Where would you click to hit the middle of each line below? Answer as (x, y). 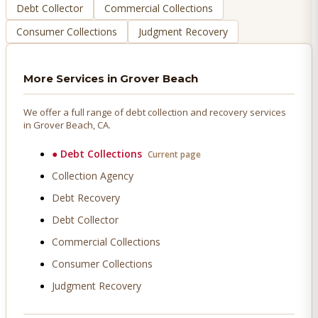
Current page (174, 155)
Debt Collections (101, 154)
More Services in (72, 79)
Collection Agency (93, 176)
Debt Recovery (86, 198)
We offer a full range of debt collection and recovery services (155, 113)
